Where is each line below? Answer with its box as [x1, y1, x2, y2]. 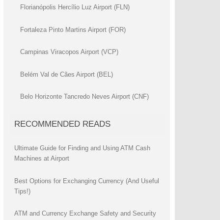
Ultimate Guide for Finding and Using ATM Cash [14, 144, 150, 152]
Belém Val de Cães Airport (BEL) [20, 70, 113, 78]
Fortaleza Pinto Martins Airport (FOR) [20, 26, 126, 33]
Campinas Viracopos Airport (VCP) [20, 48, 118, 56]
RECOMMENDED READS [14, 119, 110, 129]
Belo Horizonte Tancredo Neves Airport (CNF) [20, 93, 149, 101]
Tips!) [14, 187, 30, 195]
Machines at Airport [14, 155, 69, 163]
